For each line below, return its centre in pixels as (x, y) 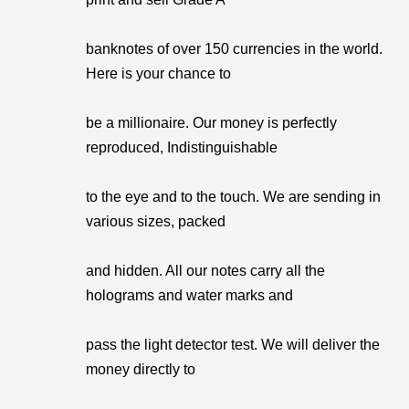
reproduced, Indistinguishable (182, 147)
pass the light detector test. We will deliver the (233, 345)
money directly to (141, 369)
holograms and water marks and (189, 295)
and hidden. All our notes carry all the (205, 271)
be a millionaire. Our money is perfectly (211, 123)
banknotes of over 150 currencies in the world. (234, 49)
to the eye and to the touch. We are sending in (233, 197)
